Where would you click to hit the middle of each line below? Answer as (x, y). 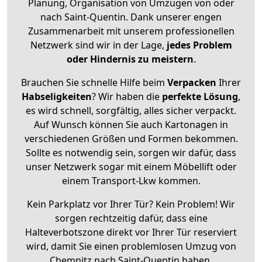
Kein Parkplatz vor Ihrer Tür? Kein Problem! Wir (131, 204)
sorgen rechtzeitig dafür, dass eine (131, 218)
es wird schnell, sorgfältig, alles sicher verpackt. (131, 110)
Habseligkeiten (57, 96)
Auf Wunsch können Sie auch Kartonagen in (131, 124)
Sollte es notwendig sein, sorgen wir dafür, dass (131, 152)
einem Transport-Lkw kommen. (131, 180)
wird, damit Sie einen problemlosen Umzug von (131, 246)
